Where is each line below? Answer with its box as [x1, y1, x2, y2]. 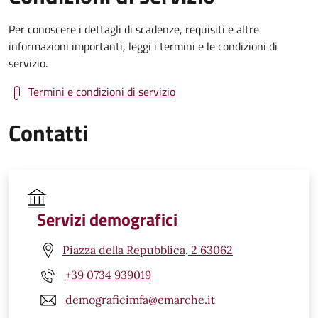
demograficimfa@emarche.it [65, 292, 215, 307]
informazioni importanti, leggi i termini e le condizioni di [9, 37, 278, 55]
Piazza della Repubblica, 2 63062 [62, 243, 233, 258]
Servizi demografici [37, 206, 177, 232]
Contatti [9, 115, 88, 150]
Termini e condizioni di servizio [28, 82, 175, 100]
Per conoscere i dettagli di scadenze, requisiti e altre [9, 20, 259, 38]
